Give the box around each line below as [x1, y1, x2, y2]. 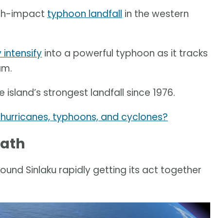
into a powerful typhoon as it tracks [42, 47, 208, 60]
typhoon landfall [47, 7, 122, 21]
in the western [122, 7, 189, 21]
